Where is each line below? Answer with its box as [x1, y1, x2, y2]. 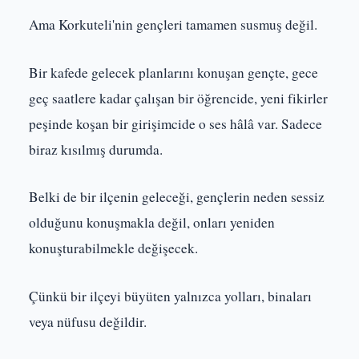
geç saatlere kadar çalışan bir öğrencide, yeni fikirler [29, 88, 328, 107]
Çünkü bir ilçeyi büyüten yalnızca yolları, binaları [29, 286, 312, 305]
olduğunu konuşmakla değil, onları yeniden [29, 213, 275, 232]
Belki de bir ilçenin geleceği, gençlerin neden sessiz [29, 188, 325, 207]
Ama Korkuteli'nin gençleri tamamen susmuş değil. [29, 14, 317, 34]
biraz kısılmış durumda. [29, 139, 163, 159]
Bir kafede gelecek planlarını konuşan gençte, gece [29, 63, 318, 82]
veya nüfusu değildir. [29, 312, 147, 331]
